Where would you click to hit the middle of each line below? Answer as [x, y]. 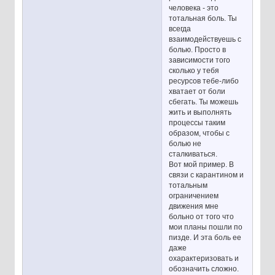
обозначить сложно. [204, 269]
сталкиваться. [193, 154]
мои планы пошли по [206, 227]
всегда [180, 29]
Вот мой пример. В [202, 164]
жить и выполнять [200, 112]
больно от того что [202, 216]
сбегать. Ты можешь [204, 102]
